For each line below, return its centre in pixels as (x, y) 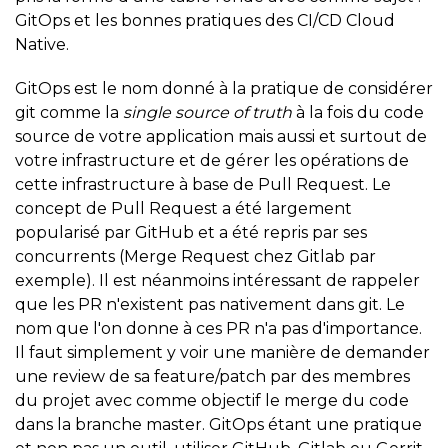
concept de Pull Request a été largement (183, 208)
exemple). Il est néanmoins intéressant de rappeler (217, 280)
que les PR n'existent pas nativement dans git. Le (210, 304)
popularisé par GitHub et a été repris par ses (191, 232)
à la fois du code (358, 112)
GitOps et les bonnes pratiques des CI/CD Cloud (205, 20)
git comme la (69, 112)
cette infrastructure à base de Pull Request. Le (203, 184)
